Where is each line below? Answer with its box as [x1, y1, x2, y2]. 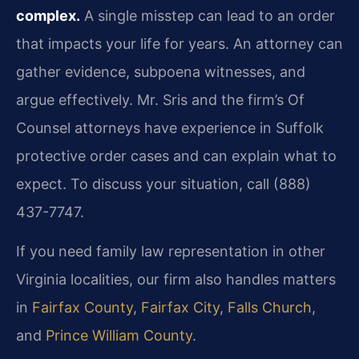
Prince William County [46, 327, 192, 345]
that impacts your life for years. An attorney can [16, 34, 343, 52]
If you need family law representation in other [16, 243, 325, 260]
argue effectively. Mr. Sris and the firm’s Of [16, 91, 305, 108]
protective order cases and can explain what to [16, 147, 337, 164]
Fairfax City [141, 299, 220, 317]
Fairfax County [32, 299, 133, 317]
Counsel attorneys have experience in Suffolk [16, 119, 324, 136]
